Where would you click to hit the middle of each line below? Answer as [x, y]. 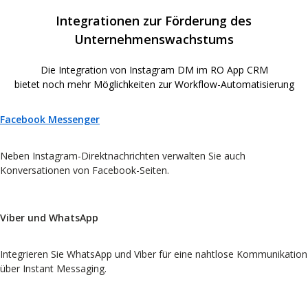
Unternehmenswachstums [154, 39]
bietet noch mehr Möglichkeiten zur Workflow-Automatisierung [154, 84]
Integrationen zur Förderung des [154, 20]
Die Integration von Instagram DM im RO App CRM [154, 69]
